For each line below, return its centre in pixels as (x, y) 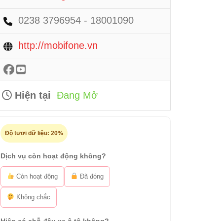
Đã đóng (91, 176)
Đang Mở (77, 95)
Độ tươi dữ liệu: (28, 133)
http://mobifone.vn (58, 45)
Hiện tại (31, 95)
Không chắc (32, 197)
